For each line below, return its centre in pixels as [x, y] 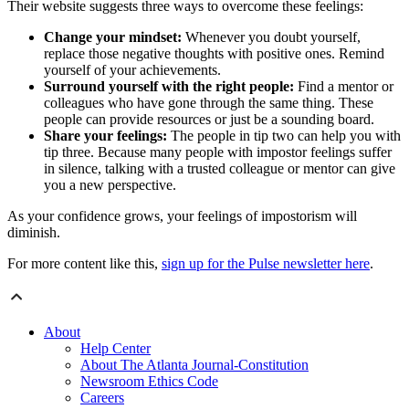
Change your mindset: [113, 37]
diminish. [34, 233]
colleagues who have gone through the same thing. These [209, 103]
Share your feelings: [105, 136]
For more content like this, [84, 264]
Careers [102, 398]
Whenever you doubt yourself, [271, 37]
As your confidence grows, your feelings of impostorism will [182, 216]
